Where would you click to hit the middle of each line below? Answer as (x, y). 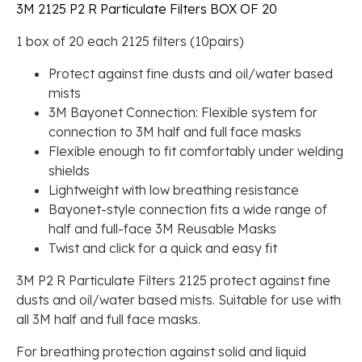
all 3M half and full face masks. (108, 320)
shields (69, 171)
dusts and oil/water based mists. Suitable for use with (179, 300)
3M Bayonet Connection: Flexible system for (183, 113)
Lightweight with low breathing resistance (174, 190)
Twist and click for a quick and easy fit (163, 248)
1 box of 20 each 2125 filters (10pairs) (130, 42)
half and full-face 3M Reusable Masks (162, 229)
